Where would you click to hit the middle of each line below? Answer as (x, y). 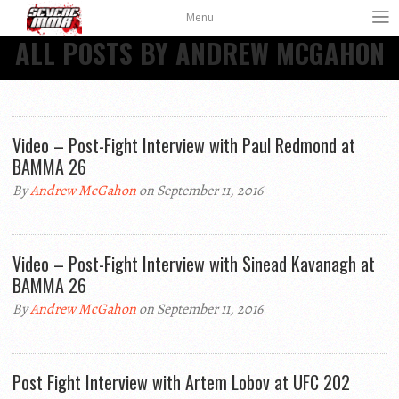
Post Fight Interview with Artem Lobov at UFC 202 (181, 382)
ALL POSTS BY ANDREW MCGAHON (199, 53)
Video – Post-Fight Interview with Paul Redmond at (184, 145)
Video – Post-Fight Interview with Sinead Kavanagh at (194, 264)
